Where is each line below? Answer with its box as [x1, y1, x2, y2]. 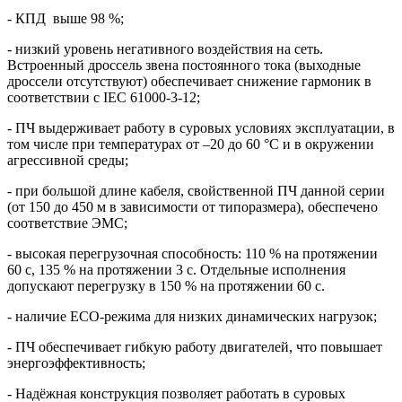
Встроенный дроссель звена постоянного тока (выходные [7, 57, 361, 73]
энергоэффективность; [7, 354, 145, 371]
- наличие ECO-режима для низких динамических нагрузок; [7, 308, 377, 324]
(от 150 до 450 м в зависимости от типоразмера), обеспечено [7, 198, 378, 214]
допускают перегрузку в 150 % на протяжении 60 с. [7, 277, 325, 293]
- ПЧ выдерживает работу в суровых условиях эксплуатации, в [7, 119, 395, 135]
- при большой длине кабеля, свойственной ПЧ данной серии [7, 182, 385, 198]
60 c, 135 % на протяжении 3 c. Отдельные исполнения [7, 261, 345, 277]
